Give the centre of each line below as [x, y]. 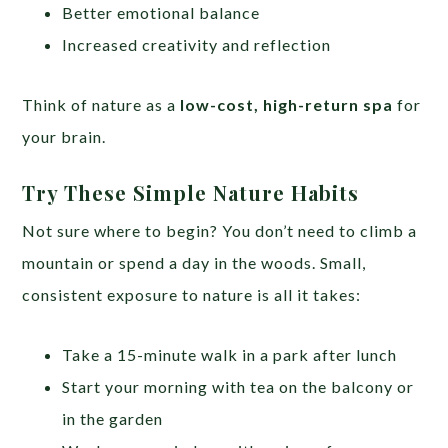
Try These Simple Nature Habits [191, 192]
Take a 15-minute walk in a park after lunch [230, 354]
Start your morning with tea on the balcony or [238, 386]
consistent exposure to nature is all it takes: [192, 294]
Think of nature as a [101, 104]
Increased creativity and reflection [197, 44]
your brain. [64, 136]
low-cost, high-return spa [287, 104]
